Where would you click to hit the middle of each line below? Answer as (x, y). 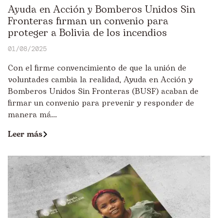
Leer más (25, 134)
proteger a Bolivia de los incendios (87, 33)
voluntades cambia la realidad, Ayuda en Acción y (100, 80)
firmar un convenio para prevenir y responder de (101, 103)
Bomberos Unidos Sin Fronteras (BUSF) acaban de (103, 91)
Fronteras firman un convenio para (88, 21)
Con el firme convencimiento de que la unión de (97, 68)
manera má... (32, 115)
